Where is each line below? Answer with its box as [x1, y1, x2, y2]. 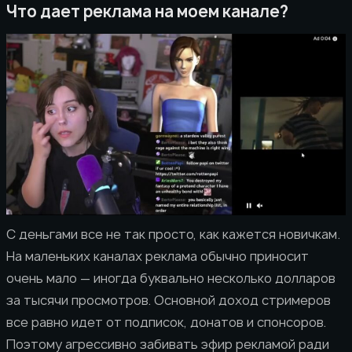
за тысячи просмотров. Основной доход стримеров [6, 291, 331, 309]
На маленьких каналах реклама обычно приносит [6, 247, 309, 265]
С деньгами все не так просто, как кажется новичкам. [6, 225, 340, 243]
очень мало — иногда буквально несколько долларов [6, 269, 335, 287]
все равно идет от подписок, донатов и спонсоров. [6, 313, 326, 331]
